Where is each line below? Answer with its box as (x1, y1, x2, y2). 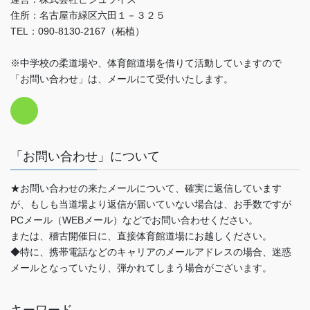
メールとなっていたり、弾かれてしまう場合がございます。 (10, 262, 272, 274)
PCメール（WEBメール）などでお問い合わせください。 (10, 215, 258, 226)
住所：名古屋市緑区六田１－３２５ (10, 10, 165, 21)
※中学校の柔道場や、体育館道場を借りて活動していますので (10, 57, 282, 69)
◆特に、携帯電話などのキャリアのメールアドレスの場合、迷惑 (10, 246, 291, 258)
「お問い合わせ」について (10, 149, 160, 164)
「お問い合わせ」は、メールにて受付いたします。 (10, 73, 233, 85)
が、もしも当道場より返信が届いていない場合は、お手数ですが (10, 199, 291, 210)
